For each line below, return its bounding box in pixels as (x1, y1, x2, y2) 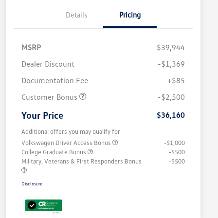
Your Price (21, 109, 63, 121)
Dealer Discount (21, 59, 74, 69)
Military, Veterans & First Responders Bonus (21, 157, 142, 165)
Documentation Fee (21, 75, 88, 86)
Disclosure (21, 181, 42, 187)
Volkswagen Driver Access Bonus (21, 139, 112, 147)
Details (66, 10, 87, 19)
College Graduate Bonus (21, 148, 88, 156)
